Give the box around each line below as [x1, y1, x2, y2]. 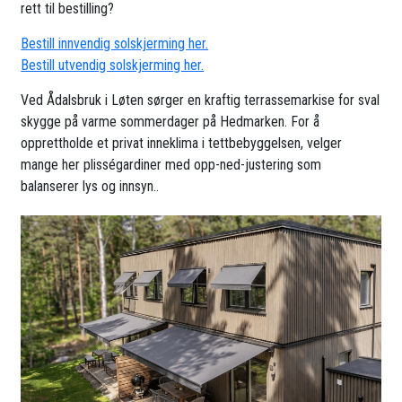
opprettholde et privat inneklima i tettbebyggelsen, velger [21, 134, 343, 152]
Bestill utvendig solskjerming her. [21, 56, 205, 74]
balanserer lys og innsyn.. [21, 177, 160, 195]
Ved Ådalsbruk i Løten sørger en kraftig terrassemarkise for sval [21, 91, 380, 109]
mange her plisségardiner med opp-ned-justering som [21, 155, 322, 173]
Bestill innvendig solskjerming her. [21, 34, 209, 52]
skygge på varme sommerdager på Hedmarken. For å [21, 112, 320, 130]
